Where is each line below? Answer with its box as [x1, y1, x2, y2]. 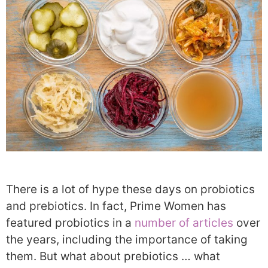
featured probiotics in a [6, 216, 135, 230]
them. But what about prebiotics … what [6, 249, 220, 264]
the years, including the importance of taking [6, 233, 248, 247]
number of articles [135, 216, 233, 230]
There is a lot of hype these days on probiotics [6, 182, 255, 197]
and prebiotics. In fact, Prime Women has [6, 199, 226, 214]
